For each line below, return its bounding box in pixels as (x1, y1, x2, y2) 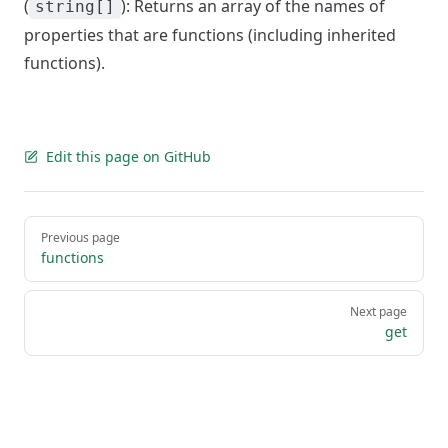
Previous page (41, 229, 120, 246)
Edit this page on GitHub (46, 147, 211, 166)
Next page (350, 303, 407, 320)
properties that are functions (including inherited (24, 24, 396, 46)
